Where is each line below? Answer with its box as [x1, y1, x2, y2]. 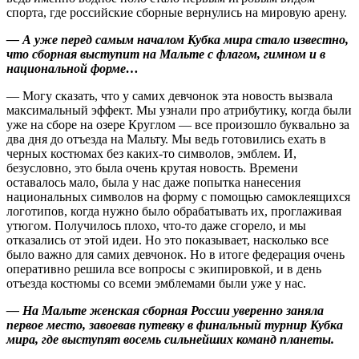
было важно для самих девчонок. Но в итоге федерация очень [6, 248, 345, 262]
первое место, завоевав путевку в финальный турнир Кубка [6, 318, 343, 333]
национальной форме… [6, 62, 139, 76]
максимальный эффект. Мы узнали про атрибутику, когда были [6, 103, 352, 118]
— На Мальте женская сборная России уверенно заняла [6, 304, 324, 318]
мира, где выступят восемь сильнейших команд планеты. [6, 333, 334, 347]
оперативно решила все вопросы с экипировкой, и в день [6, 262, 321, 276]
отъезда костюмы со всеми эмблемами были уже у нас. [6, 276, 306, 291]
